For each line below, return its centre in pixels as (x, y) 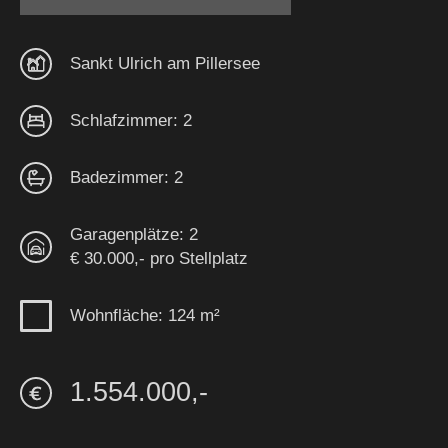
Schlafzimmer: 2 (131, 120)
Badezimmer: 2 (126, 177)
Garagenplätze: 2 (134, 234)
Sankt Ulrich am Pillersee (165, 63)
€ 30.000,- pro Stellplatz (159, 258)
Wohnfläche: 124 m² (145, 315)
